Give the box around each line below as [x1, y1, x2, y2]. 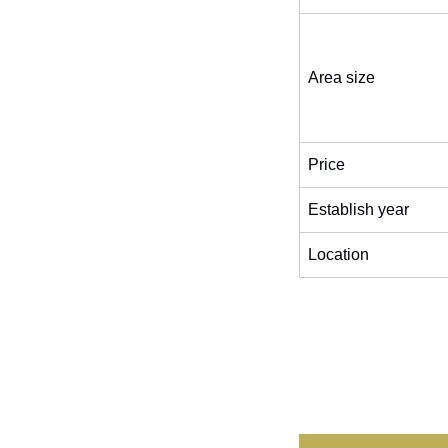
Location [307, 245, 369, 263]
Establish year [307, 200, 409, 218]
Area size [307, 68, 375, 86]
